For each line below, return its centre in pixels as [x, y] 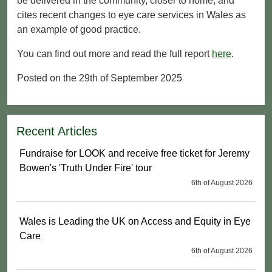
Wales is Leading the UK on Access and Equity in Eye [135, 221]
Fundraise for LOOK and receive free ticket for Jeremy [134, 153]
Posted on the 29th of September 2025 [100, 78]
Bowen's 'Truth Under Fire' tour [86, 168]
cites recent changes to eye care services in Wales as [131, 15]
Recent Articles [57, 131]
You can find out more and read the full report [114, 53]
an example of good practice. [79, 29]
